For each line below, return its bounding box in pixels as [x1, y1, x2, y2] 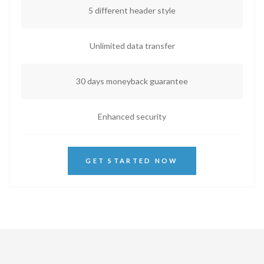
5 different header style [88, 5, 176, 15]
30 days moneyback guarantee [76, 76, 188, 86]
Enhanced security [98, 111, 166, 121]
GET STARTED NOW [85, 157, 179, 164]
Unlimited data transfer [89, 41, 175, 51]
